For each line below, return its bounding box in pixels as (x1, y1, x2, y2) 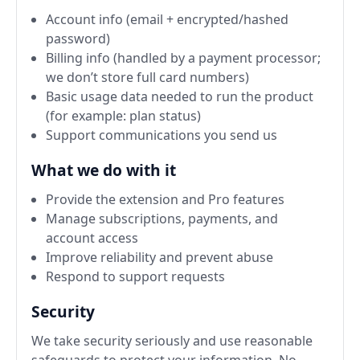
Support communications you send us (46, 125, 277, 144)
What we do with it (31, 158, 176, 181)
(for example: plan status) (46, 106, 201, 125)
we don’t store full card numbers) (46, 67, 249, 86)
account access (46, 228, 138, 247)
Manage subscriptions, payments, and (46, 209, 278, 227)
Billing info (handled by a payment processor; (46, 48, 321, 67)
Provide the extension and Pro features (46, 190, 284, 208)
